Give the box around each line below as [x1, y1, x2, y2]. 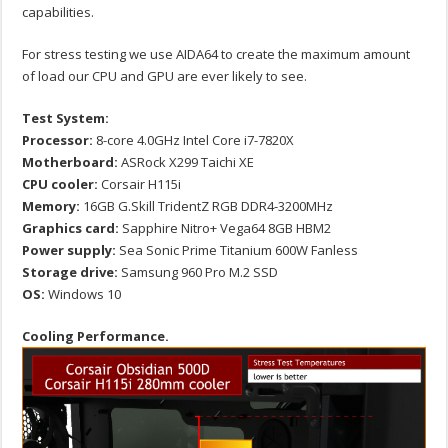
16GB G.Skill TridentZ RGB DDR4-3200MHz [80, 197, 334, 216]
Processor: [22, 131, 94, 150]
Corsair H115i [98, 175, 182, 194]
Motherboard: [22, 153, 119, 172]
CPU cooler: [22, 175, 99, 194]
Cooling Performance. [22, 327, 170, 346]
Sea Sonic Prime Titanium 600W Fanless [116, 241, 359, 260]
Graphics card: [22, 219, 120, 238]
